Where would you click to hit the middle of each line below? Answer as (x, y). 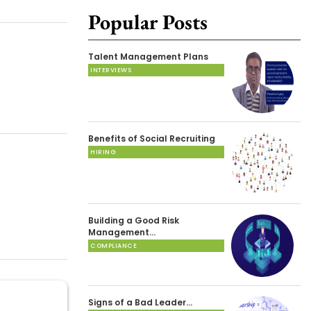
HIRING (103, 152)
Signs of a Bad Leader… (140, 303)
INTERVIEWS (111, 70)
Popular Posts (148, 22)
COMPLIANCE (114, 246)
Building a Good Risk (134, 221)
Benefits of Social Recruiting (152, 139)
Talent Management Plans (148, 57)
